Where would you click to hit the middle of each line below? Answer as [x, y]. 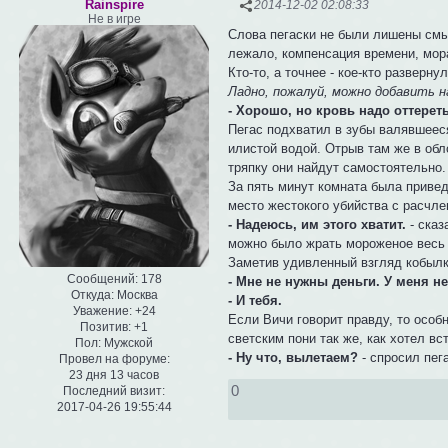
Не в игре [114, 19]
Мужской [127, 343]
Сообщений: [102, 279]
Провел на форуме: [114, 359]
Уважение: [102, 311]
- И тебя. [255, 300]
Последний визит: [114, 391]
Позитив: [105, 327]
